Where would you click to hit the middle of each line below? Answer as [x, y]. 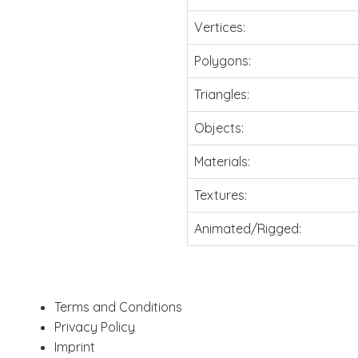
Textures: [221, 195]
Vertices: [220, 27]
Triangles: [222, 94]
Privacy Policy [94, 326]
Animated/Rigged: [248, 228]
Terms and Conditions [118, 306]
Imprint [74, 346]
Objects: [219, 127]
